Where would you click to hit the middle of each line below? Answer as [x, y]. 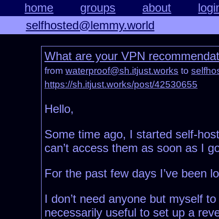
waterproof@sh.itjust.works [122, 71]
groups [98, 8]
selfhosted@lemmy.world [90, 25]
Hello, [59, 109]
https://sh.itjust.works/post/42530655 [121, 85]
